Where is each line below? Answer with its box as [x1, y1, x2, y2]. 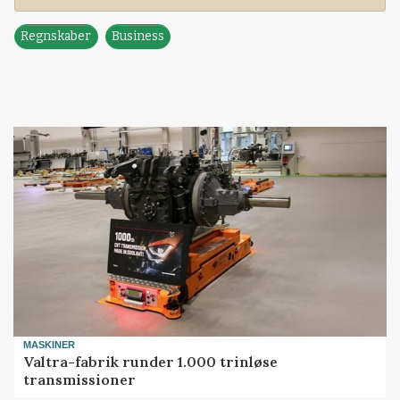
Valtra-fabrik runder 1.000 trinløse [23, 352, 279, 371]
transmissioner [23, 370, 137, 388]
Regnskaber [21, 29, 92, 45]
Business [112, 29, 165, 45]
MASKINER [23, 339, 76, 351]
